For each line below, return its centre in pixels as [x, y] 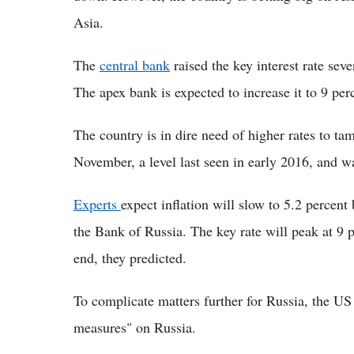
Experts [97, 203]
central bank [135, 64]
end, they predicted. [130, 257]
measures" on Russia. [135, 327]
